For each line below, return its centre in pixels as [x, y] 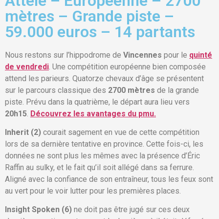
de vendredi [27, 66]
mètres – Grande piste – [89, 16]
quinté [201, 55]
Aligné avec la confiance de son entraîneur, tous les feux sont [109, 179]
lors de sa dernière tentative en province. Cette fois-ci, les [104, 144]
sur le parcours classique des [56, 90]
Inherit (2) [23, 132]
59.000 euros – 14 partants [100, 32]
